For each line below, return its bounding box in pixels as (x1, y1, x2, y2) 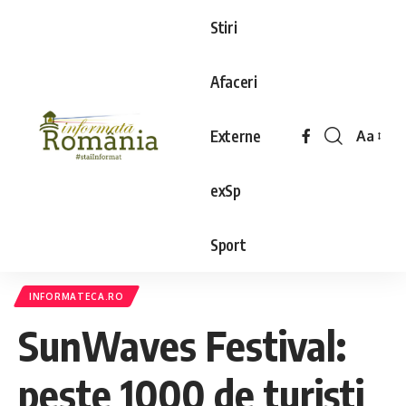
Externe (210, 125, 261, 146)
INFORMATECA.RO (29, 291, 124, 302)
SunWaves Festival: (18, 320, 346, 371)
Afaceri (210, 71, 257, 92)
